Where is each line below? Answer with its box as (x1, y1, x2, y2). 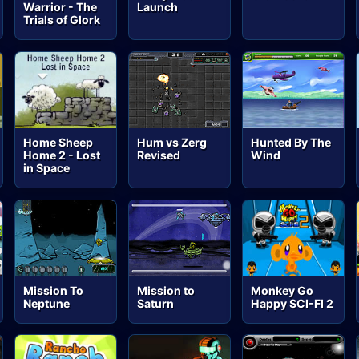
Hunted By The (251, 135, 332, 150)
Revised (137, 148, 181, 163)
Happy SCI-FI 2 (251, 296, 334, 310)
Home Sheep (23, 135, 94, 150)
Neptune (23, 296, 71, 310)
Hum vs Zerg (137, 135, 208, 150)
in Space (23, 161, 71, 175)
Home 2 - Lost (23, 148, 101, 163)
